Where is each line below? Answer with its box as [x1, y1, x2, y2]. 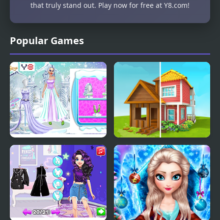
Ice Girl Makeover [17, 145, 77, 155]
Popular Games [10, 33, 84, 47]
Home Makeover [121, 145, 178, 155]
